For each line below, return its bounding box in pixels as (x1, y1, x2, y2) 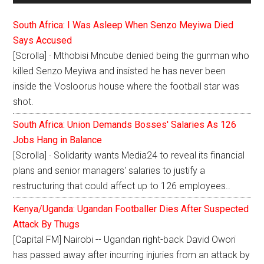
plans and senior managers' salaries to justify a (13, 165, 206, 177)
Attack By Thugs (13, 219, 80, 230)
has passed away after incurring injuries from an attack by (13, 249, 250, 261)
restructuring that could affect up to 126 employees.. (13, 180, 231, 192)
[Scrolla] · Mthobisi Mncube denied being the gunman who (13, 50, 250, 62)
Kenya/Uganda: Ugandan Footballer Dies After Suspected (13, 203, 249, 215)
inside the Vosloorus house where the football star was (13, 81, 240, 93)
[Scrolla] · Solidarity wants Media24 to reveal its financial (13, 150, 245, 161)
